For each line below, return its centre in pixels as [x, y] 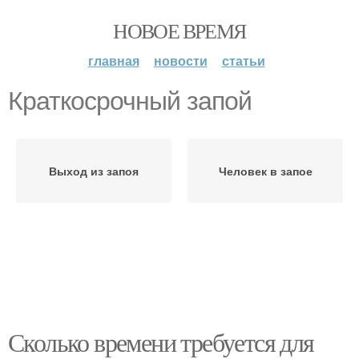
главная [113, 61]
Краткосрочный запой [130, 101]
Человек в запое [265, 171]
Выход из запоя [94, 171]
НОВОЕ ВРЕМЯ [179, 30]
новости [180, 61]
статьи [243, 61]
